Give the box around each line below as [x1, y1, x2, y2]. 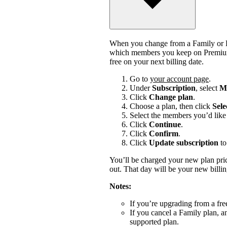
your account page [150, 74, 209, 83]
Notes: [109, 181, 131, 191]
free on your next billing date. [109, 57, 204, 66]
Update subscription [149, 138, 218, 147]
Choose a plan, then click [130, 101, 212, 110]
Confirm [149, 129, 178, 138]
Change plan [149, 92, 193, 101]
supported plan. [130, 217, 179, 226]
